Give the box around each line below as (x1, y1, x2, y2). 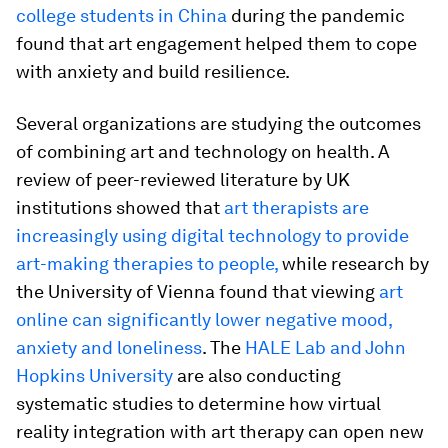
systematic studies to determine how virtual (16, 392, 381, 414)
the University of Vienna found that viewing (16, 280, 379, 302)
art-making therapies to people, (16, 252, 282, 274)
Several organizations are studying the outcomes (16, 112, 421, 134)
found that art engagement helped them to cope (16, 32, 417, 54)
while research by (282, 252, 429, 274)
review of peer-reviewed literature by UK (16, 168, 350, 190)
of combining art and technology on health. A (16, 140, 390, 162)
